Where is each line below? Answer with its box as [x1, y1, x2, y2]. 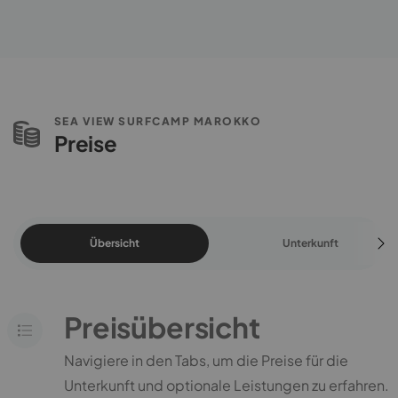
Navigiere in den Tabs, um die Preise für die [63, 350, 348, 370]
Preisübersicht [63, 308, 260, 345]
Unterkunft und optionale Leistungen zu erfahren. [63, 375, 389, 394]
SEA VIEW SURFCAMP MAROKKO [53, 114, 261, 128]
